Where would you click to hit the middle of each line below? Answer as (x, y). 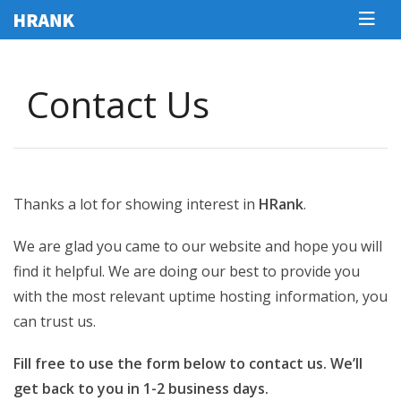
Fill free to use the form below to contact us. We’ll (188, 364)
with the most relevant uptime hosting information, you (200, 297)
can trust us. (55, 322)
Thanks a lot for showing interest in (136, 204)
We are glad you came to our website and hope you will (198, 247)
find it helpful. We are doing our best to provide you (187, 272)
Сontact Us (118, 104)
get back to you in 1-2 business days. (141, 389)
